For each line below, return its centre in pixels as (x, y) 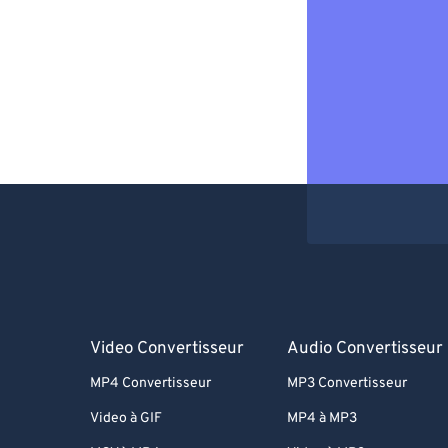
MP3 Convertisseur (347, 383)
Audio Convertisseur (365, 349)
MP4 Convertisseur (150, 383)
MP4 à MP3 (322, 418)
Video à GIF (126, 418)
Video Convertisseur (167, 349)
